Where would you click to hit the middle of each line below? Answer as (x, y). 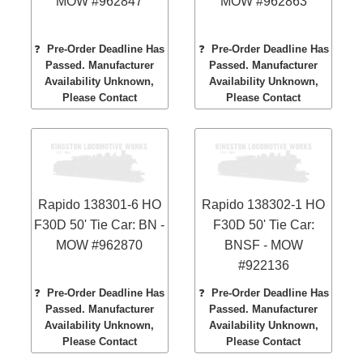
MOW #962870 (100, 246)
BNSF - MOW (263, 246)
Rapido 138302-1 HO (264, 205)
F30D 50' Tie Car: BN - (100, 225)
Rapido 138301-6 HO (99, 205)
